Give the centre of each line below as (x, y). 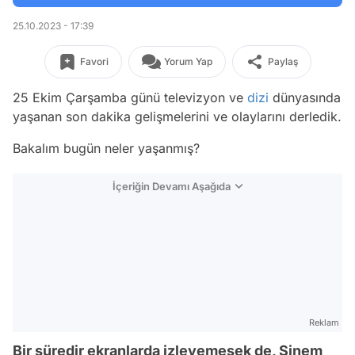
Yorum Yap (188, 61)
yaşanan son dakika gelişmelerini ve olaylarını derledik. (177, 116)
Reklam (324, 323)
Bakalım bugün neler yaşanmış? (106, 148)
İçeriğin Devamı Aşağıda (172, 186)
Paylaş (282, 61)
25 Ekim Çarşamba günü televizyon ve (130, 97)
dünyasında (305, 97)
